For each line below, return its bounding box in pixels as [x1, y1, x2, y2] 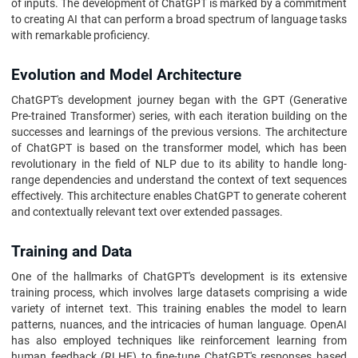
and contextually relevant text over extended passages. [11, 205, 283, 218]
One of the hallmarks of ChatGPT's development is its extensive [11, 270, 347, 283]
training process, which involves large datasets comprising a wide [11, 286, 347, 299]
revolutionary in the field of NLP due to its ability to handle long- [11, 157, 347, 170]
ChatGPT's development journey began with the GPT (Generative [11, 93, 347, 106]
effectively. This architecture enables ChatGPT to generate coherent [11, 189, 347, 202]
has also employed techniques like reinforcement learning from [11, 334, 347, 347]
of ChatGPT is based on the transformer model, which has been [11, 141, 347, 154]
